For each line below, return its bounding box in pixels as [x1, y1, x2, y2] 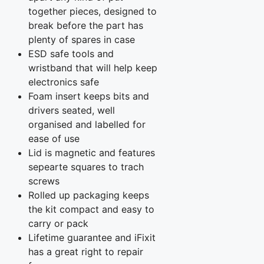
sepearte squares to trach [28, 161, 144, 173]
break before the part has [28, 19, 143, 32]
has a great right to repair [28, 246, 143, 258]
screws [28, 175, 60, 187]
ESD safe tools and [28, 48, 114, 60]
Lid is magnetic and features [28, 147, 155, 159]
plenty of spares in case [28, 34, 135, 46]
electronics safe [28, 76, 99, 88]
